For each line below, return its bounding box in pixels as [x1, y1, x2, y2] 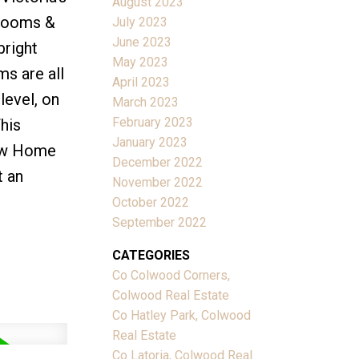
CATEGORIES [112, 247, 191, 263]
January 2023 [112, 134, 188, 150]
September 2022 [112, 214, 208, 230]
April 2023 [112, 74, 171, 90]
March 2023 [112, 94, 179, 110]
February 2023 [112, 114, 194, 130]
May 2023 [112, 54, 169, 70]
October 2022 [112, 194, 190, 210]
